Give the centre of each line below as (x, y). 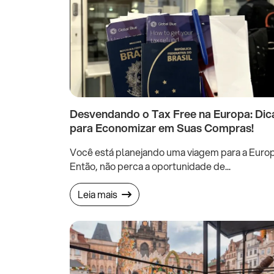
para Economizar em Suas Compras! (162, 128)
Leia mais (98, 194)
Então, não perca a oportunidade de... (150, 166)
